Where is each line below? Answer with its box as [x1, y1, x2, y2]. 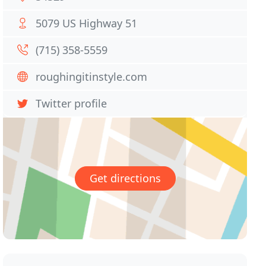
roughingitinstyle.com [36, 69, 148, 84]
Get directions [89, 171, 161, 186]
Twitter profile [36, 96, 107, 110]
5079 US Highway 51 [36, 16, 138, 30]
